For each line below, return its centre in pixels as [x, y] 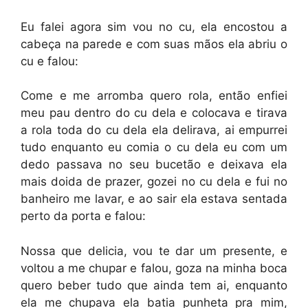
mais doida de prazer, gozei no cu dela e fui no [154, 181]
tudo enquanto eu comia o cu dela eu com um [154, 147]
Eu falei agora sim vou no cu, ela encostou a [154, 26]
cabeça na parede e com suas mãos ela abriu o [154, 44]
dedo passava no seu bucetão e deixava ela [154, 164]
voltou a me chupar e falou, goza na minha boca [154, 268]
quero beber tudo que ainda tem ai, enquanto [154, 285]
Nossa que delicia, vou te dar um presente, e [154, 251]
